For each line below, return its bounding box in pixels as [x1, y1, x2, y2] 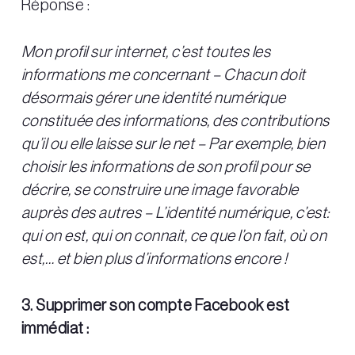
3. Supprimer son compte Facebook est [21, 298, 290, 315]
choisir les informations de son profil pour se [21, 159, 311, 176]
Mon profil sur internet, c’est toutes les [21, 44, 271, 61]
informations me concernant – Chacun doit [21, 67, 306, 84]
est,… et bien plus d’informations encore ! [21, 251, 288, 268]
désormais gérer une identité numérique [21, 90, 286, 107]
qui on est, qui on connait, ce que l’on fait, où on [21, 228, 327, 245]
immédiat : [21, 321, 90, 338]
